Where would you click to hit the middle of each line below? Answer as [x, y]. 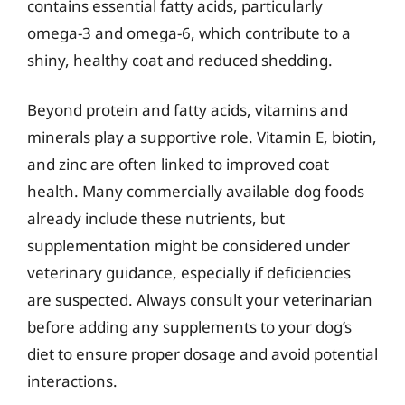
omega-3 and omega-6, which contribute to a [189, 33]
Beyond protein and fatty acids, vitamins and [188, 110]
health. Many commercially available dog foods [196, 191]
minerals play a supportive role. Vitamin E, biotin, [202, 137]
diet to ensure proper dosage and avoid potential [202, 354]
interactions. [72, 381]
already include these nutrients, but [156, 218]
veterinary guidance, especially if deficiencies [189, 273]
